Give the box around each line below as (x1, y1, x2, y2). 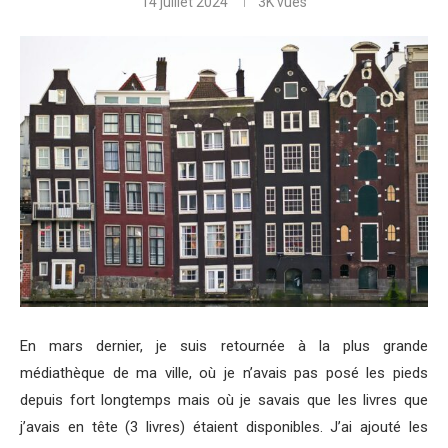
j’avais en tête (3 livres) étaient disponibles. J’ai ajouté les (20, 417, 428, 436)
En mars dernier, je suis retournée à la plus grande (20, 336, 428, 355)
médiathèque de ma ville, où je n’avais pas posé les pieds (20, 363, 428, 382)
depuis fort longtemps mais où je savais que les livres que (20, 390, 428, 409)
